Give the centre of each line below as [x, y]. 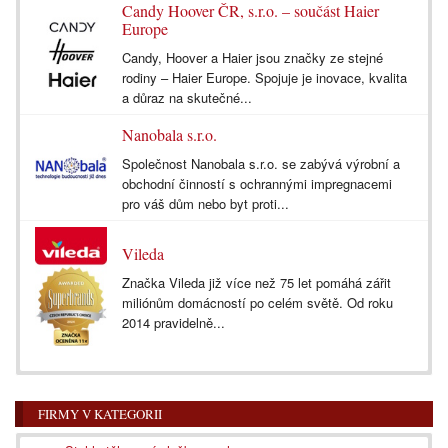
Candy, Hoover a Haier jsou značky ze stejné [252, 58]
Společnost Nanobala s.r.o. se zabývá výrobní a [261, 164]
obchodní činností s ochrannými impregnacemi [257, 184]
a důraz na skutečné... [187, 98]
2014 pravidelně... [173, 323]
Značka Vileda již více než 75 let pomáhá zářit [256, 283]
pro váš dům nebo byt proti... [205, 204]
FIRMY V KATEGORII [100, 413]
